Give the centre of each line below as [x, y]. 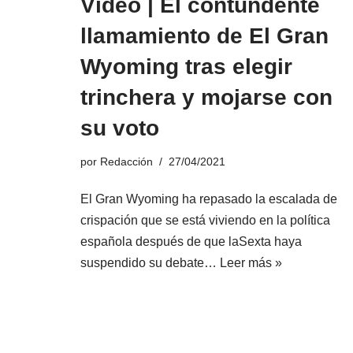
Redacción [126, 162]
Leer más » [251, 263]
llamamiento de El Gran [204, 36]
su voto [120, 128]
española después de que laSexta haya [191, 242]
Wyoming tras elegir [186, 67]
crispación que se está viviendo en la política [205, 220]
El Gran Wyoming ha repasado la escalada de [209, 199]
